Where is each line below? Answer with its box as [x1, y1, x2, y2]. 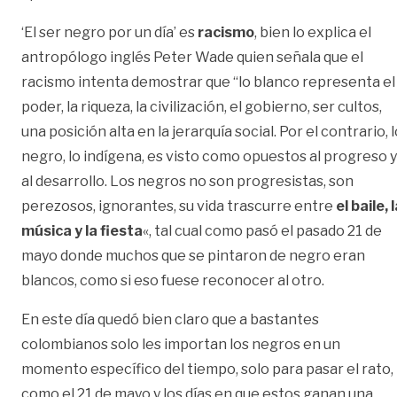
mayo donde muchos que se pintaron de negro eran [21, 247, 365, 265]
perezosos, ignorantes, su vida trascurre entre [21, 198, 336, 215]
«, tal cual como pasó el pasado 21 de [143, 222, 382, 240]
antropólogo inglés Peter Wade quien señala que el [21, 49, 363, 66]
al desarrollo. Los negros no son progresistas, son [21, 173, 354, 191]
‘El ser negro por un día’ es [21, 24, 198, 42]
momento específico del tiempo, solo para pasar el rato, [21, 361, 393, 378]
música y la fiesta [21, 222, 143, 240]
